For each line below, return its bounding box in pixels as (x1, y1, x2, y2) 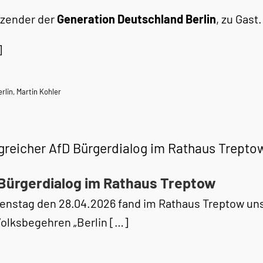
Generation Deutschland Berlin (57, 12, 216, 26)
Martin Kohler (16, 87, 61, 96)
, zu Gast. (216, 12, 262, 26)
